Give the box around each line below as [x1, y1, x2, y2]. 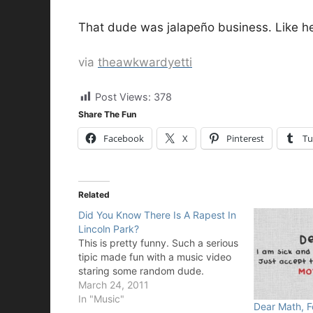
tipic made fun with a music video [78, 250, 231, 263]
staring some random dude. [78, 264, 204, 277]
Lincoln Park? [78, 222, 139, 235]
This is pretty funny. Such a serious [78, 236, 238, 249]
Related [78, 189, 110, 200]
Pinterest [226, 131, 264, 145]
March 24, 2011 [78, 278, 149, 291]
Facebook [103, 131, 144, 145]
